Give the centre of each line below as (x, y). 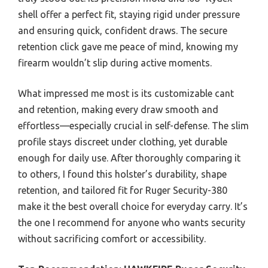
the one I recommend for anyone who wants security (132, 223)
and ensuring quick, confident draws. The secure (123, 31)
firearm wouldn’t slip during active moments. (115, 63)
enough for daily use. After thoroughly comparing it (129, 158)
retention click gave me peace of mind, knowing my (128, 47)
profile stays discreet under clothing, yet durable (123, 142)
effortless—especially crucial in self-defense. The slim (133, 126)
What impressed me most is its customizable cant (126, 93)
